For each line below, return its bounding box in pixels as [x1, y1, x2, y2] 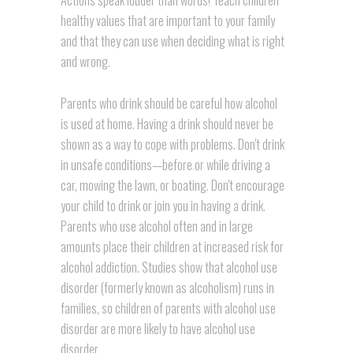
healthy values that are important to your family [60, 11, 275, 31]
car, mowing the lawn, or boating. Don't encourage [60, 175, 284, 195]
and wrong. [60, 52, 110, 72]
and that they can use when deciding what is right [60, 32, 284, 51]
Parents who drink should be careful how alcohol [60, 93, 277, 113]
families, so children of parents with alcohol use [60, 298, 276, 318]
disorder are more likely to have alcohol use [60, 318, 255, 338]
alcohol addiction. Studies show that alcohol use [60, 257, 277, 277]
